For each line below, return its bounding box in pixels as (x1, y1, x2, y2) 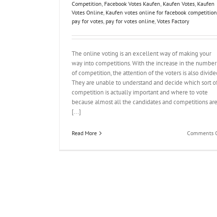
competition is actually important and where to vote (72, 88, 208, 96)
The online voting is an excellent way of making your (72, 49, 211, 58)
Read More (72, 129, 97, 137)
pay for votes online (106, 17, 155, 25)
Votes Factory (157, 17, 189, 25)
